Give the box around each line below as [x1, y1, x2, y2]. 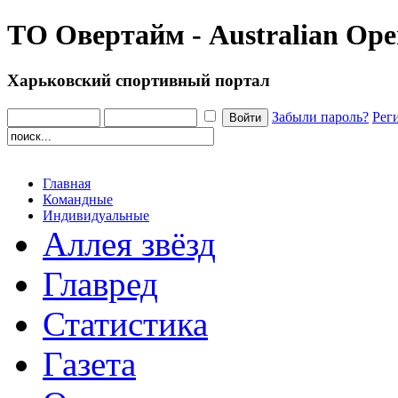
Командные [43, 191, 113, 207]
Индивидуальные [43, 207, 149, 223]
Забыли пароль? [272, 108, 369, 124]
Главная [43, 175, 91, 191]
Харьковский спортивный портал [7, 70, 270, 90]
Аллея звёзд [43, 224, 216, 263]
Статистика [43, 304, 208, 343]
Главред [43, 264, 158, 303]
